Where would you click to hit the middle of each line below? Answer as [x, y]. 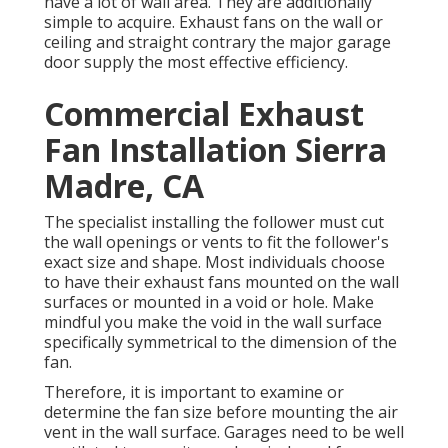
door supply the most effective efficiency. [196, 62]
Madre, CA [124, 186]
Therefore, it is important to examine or [194, 392]
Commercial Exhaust [204, 114]
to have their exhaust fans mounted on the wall [221, 282]
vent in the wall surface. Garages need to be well [224, 432]
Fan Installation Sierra [215, 150]
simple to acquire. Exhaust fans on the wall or [213, 22]
